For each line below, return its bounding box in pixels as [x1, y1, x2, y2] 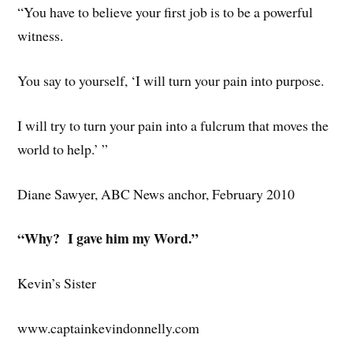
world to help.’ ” [17, 139, 109, 158]
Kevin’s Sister [17, 273, 97, 293]
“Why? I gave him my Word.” [17, 228, 199, 249]
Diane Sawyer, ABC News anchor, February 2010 [17, 184, 295, 203]
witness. [17, 26, 64, 46]
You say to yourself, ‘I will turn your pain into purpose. [17, 71, 325, 91]
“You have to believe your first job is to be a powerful [17, 2, 314, 22]
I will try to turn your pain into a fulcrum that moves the [17, 115, 329, 135]
